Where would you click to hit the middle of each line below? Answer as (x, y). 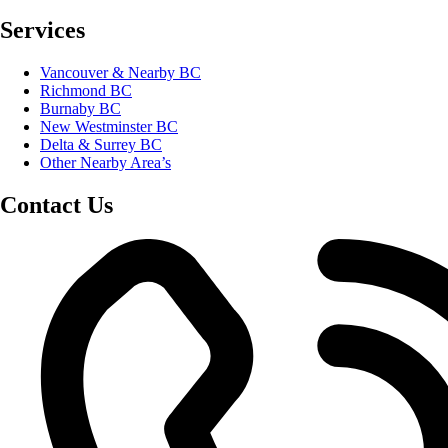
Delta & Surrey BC (101, 145)
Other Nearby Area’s (105, 163)
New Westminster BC (109, 127)
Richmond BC (86, 91)
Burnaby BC (80, 109)
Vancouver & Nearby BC (120, 73)
